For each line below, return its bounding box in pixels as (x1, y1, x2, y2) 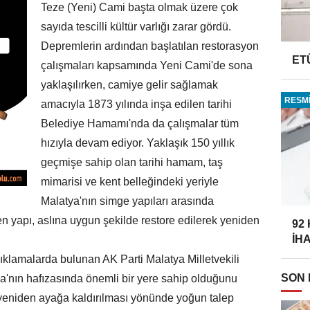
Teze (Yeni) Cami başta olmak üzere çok (41, 1, 238, 14)
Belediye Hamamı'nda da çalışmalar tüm (41, 118, 239, 130)
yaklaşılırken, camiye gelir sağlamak (41, 79, 218, 91)
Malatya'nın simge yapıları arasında (41, 195, 214, 208)
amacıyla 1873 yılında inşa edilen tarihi (41, 98, 232, 111)
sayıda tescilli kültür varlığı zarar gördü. (41, 21, 231, 33)
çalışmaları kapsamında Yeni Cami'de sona (41, 60, 253, 72)
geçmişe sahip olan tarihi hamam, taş (41, 156, 223, 169)
